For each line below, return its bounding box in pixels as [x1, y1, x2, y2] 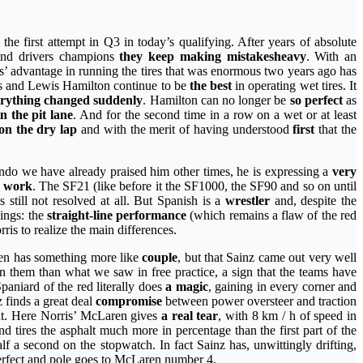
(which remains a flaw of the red [186, 208, 357, 223]
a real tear [160, 309, 219, 323]
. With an [305, 49, 357, 64]
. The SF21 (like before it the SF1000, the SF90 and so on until [32, 179, 357, 194]
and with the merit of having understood [77, 122, 293, 137]
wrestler [224, 194, 270, 208]
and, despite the [269, 194, 357, 208]
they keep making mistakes [119, 49, 274, 64]
